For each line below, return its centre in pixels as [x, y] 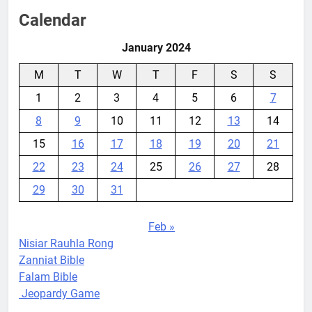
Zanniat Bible [52, 260]
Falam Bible [48, 276]
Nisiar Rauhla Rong [66, 243]
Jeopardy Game [61, 293]
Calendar [53, 20]
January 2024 [156, 47]
